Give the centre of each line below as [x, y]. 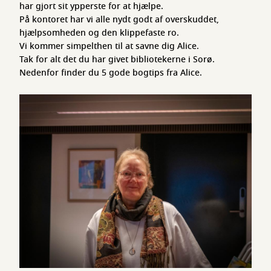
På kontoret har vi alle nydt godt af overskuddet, [119, 20]
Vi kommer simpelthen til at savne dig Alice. [109, 46]
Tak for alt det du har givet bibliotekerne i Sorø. [117, 60]
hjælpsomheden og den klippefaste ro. [99, 33]
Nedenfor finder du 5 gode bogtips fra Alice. [111, 73]
